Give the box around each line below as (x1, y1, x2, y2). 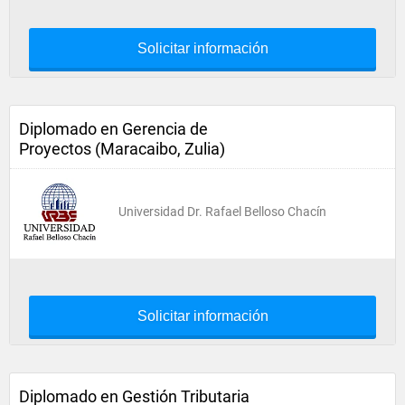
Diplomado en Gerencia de (19, 119, 208, 138)
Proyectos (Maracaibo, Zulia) (19, 139, 225, 158)
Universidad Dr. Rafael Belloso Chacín (118, 204, 326, 219)
